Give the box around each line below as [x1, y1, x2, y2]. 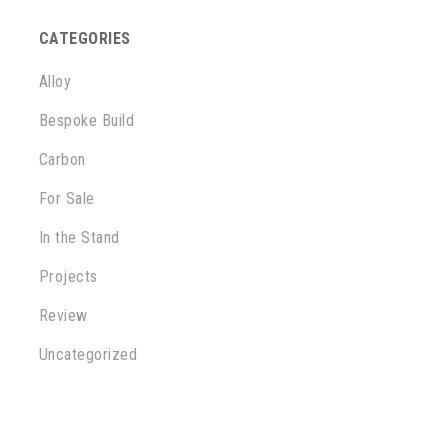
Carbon [38, 150, 86, 169]
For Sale [38, 189, 95, 208]
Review [38, 306, 88, 325]
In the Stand [38, 228, 120, 247]
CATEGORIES [38, 29, 131, 48]
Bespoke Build [38, 111, 135, 130]
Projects [38, 267, 98, 286]
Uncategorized [38, 345, 138, 364]
